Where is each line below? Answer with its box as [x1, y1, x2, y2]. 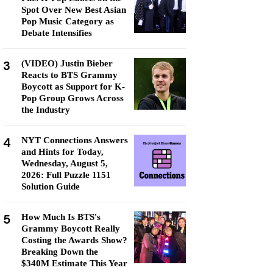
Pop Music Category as [21, 16, 114, 26]
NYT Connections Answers [21, 135, 128, 145]
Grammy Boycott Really [21, 224, 120, 233]
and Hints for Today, [21, 147, 104, 157]
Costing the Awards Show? [21, 235, 127, 245]
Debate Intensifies [21, 28, 92, 38]
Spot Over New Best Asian [21, 5, 126, 15]
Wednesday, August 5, [21, 158, 108, 168]
